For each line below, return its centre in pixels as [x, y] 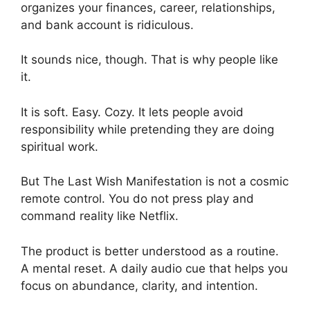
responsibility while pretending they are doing [147, 129]
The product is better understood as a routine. [150, 251]
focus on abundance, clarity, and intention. [139, 285]
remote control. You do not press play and [137, 199]
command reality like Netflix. [100, 216]
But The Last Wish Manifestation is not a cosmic [155, 181]
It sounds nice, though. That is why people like [149, 60]
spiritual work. [60, 146]
